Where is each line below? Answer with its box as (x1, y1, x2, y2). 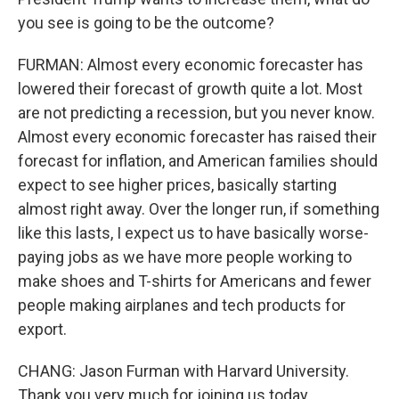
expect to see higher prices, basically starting (18, 175, 337, 194)
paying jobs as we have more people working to (18, 248, 352, 266)
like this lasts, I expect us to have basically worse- (18, 224, 369, 242)
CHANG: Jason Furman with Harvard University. (18, 362, 349, 380)
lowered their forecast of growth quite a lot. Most (18, 79, 362, 98)
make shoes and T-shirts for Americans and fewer (18, 272, 371, 290)
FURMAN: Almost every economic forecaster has (18, 55, 363, 74)
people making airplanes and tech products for (18, 296, 346, 314)
